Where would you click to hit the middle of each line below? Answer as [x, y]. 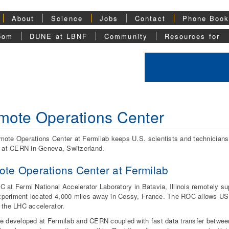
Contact [150, 18]
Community [126, 36]
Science [67, 18]
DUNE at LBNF [59, 36]
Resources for [192, 36]
